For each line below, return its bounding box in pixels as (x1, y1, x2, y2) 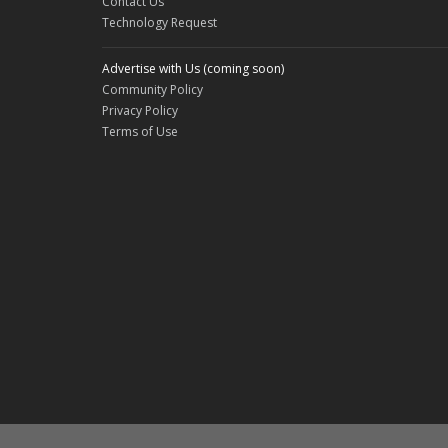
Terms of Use (102, 122, 178, 140)
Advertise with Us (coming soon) (102, 59, 284, 77)
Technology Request (102, 13, 217, 31)
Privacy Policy (102, 101, 178, 119)
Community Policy (102, 80, 203, 98)
